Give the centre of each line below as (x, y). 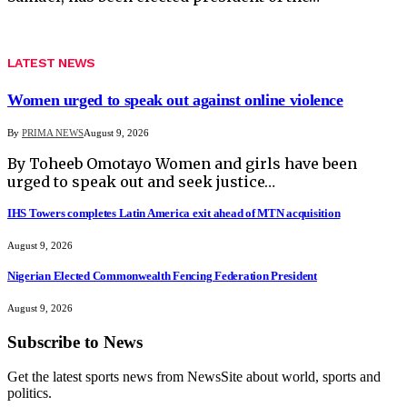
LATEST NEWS (51, 62)
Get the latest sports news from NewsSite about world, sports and (194, 377)
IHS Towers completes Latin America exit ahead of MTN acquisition (174, 213)
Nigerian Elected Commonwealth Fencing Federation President (162, 275)
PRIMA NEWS (53, 132)
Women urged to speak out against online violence (175, 99)
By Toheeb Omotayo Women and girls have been (182, 163)
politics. (30, 393)
